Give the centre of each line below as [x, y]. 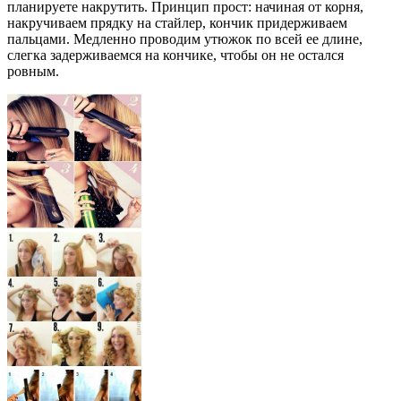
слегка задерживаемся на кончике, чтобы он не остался [175, 55]
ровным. [33, 72]
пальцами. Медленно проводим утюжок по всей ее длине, [185, 39]
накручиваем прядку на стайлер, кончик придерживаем [177, 23]
